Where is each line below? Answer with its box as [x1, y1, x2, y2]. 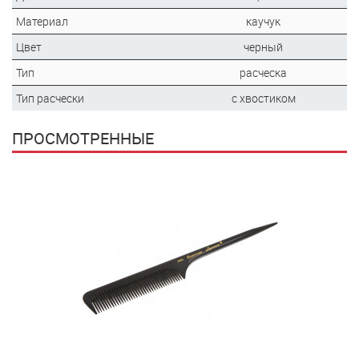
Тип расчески [16, 91, 84, 106]
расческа [240, 65, 287, 80]
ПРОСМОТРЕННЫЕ [12, 127, 154, 149]
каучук [246, 14, 280, 29]
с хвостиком [231, 91, 296, 106]
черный [244, 39, 283, 54]
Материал [16, 14, 68, 29]
